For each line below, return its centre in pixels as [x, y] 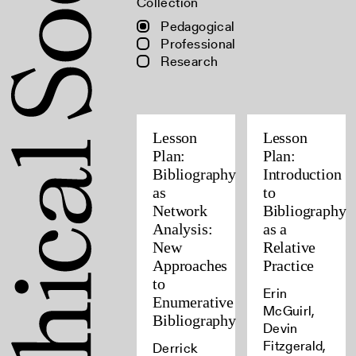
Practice [288, 265]
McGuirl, [289, 311]
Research [188, 61]
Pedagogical [196, 26]
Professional [197, 44]
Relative [289, 247]
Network [180, 211]
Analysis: [183, 229]
